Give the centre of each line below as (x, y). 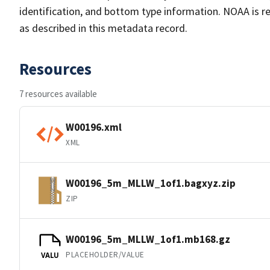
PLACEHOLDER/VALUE (105, 254)
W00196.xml (94, 127)
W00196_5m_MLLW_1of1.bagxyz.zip (151, 183)
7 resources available (58, 94)
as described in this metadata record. (103, 28)
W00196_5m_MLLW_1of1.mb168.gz (148, 239)
